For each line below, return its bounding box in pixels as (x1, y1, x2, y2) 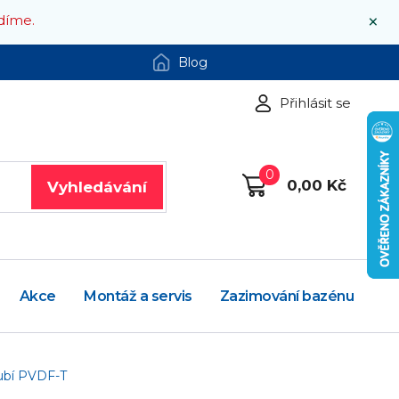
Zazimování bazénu (219, 288, 354, 305)
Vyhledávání (46, 177, 147, 196)
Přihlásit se (280, 94, 352, 111)
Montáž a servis (84, 288, 192, 305)
